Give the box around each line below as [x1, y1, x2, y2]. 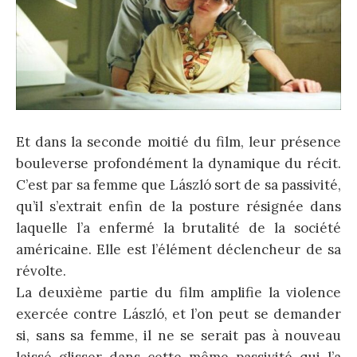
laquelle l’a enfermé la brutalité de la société [16, 219, 341, 237]
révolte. [16, 262, 66, 280]
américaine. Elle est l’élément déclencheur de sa [16, 241, 341, 259]
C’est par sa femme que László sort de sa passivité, [16, 176, 341, 194]
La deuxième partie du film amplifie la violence [16, 284, 341, 302]
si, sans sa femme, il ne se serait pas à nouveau [16, 327, 341, 345]
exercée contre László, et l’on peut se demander [16, 305, 341, 324]
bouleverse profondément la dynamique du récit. [16, 155, 341, 173]
